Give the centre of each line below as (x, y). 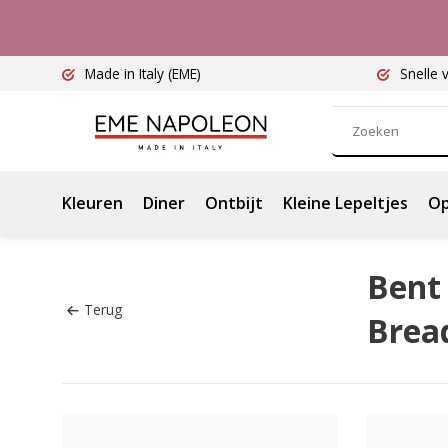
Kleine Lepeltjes (345, 203)
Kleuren (92, 203)
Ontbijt (234, 203)
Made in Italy (124, 73)
